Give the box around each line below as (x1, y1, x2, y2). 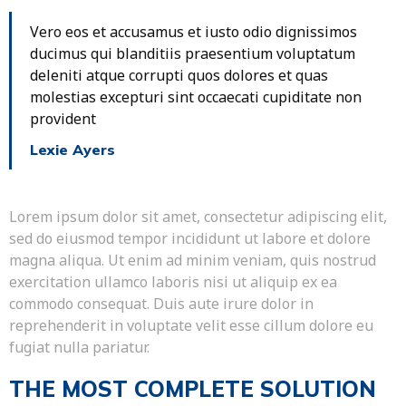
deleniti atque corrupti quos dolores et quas (30, 65, 328, 86)
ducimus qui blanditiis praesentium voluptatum (30, 43, 355, 64)
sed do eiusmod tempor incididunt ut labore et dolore (9, 228, 371, 249)
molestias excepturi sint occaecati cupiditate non (30, 87, 362, 108)
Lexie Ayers (30, 140, 115, 159)
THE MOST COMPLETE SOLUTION (9, 375, 376, 403)
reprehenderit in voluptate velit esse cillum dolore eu (9, 315, 373, 336)
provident (30, 109, 96, 130)
